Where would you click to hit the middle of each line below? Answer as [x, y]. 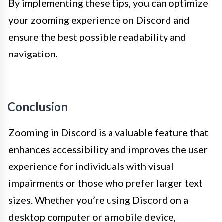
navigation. [33, 54]
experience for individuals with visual [91, 166]
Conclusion [38, 107]
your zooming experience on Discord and [99, 20]
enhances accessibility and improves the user [108, 149]
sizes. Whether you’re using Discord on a [98, 200]
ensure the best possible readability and [97, 37]
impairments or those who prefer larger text [106, 183]
